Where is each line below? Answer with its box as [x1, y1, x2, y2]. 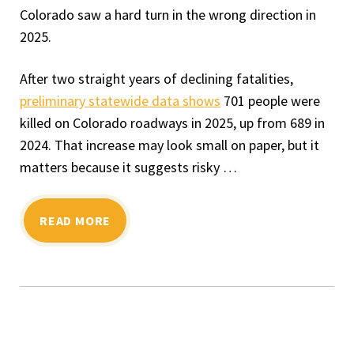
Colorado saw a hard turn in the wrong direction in [20, 6, 316, 24]
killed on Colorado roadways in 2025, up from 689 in [20, 114, 325, 132]
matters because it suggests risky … [20, 158, 237, 176]
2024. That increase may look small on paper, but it [20, 136, 319, 154]
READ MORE [40, 213, 111, 228]
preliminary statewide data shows [20, 92, 220, 110]
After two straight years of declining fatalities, [20, 70, 293, 88]
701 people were [220, 92, 320, 110]
